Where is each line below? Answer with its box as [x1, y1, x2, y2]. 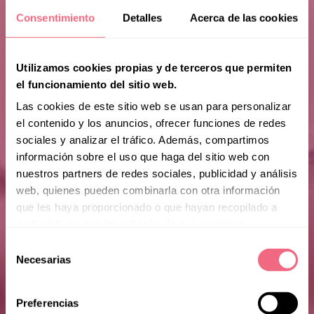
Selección [5, 239, 50, 252]
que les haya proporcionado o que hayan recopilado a [16, 200, 278, 213]
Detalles [122, 11, 163, 24]
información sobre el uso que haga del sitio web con [16, 150, 270, 163]
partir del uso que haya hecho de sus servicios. [16, 217, 248, 230]
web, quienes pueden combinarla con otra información [16, 184, 280, 196]
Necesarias [16, 253, 71, 266]
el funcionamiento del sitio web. [16, 78, 177, 90]
